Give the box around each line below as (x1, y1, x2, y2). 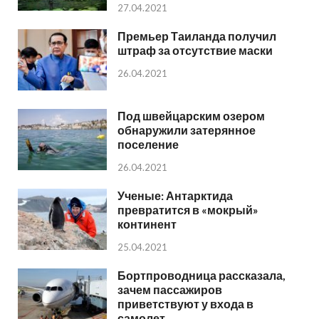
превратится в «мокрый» (117, 203, 258, 217)
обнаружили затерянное (117, 122, 256, 137)
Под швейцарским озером (117, 108, 265, 122)
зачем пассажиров (117, 283, 222, 297)
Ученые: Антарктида (117, 189, 233, 203)
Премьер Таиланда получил (117, 28, 276, 43)
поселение (117, 137, 179, 151)
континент (117, 217, 177, 231)
